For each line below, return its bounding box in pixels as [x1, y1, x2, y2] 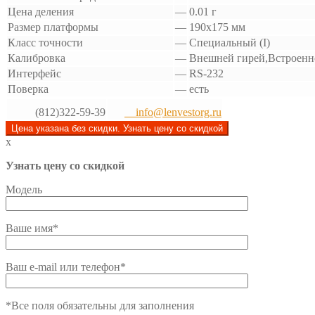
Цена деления [8, 5, 74, 18]
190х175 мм [189, 20, 245, 33]
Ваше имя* [6, 221, 58, 234]
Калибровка [8, 51, 65, 64]
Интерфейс [8, 67, 61, 79]
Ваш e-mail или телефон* [6, 260, 126, 273]
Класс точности [8, 36, 83, 49]
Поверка [8, 82, 49, 95]
